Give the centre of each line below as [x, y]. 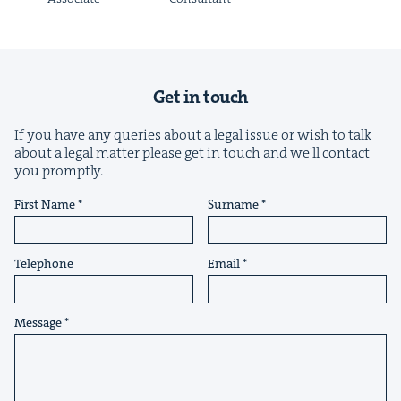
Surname [233, 204]
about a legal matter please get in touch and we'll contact [192, 152]
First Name [45, 204]
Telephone [44, 263]
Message [38, 322]
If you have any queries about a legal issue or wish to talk [193, 134]
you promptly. [59, 170]
